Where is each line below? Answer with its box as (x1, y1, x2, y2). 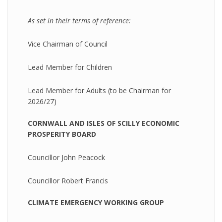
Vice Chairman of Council (28, 39, 108, 49)
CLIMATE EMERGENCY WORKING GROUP (28, 198, 164, 207)
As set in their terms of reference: (28, 16, 131, 25)
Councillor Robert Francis (28, 176, 108, 185)
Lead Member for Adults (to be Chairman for (28, 86, 171, 95)
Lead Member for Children (28, 62, 112, 72)
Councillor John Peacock (28, 153, 105, 162)
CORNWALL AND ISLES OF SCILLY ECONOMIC (28, 118, 179, 128)
